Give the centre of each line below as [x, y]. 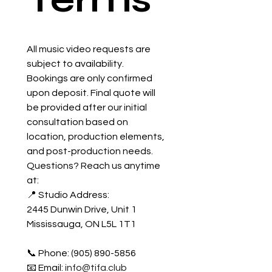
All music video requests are [89, 49]
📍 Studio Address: [68, 195]
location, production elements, [96, 137]
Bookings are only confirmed [90, 79]
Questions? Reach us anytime [93, 166]
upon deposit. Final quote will [91, 93]
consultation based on [77, 122]
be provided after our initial [87, 108]
